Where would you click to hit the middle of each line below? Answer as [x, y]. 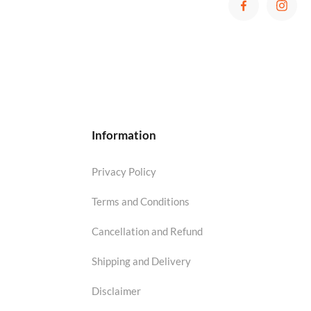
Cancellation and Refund [147, 231]
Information [124, 135]
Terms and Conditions [140, 201]
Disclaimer [116, 291]
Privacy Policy [124, 171]
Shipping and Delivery [141, 261]
